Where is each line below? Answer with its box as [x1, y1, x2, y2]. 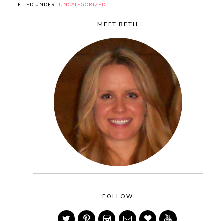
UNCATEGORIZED [58, 1, 106, 7]
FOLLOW [102, 192, 134, 200]
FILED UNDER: [17, 1, 59, 7]
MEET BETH [97, 20, 139, 28]
